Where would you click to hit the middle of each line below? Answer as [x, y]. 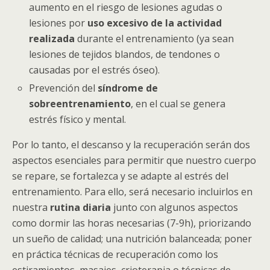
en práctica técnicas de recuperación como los [115, 254]
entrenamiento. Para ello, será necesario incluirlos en [132, 191]
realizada [53, 38]
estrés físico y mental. [78, 119]
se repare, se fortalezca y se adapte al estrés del [120, 176]
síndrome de [128, 88]
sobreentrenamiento [80, 103]
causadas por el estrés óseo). [96, 70]
